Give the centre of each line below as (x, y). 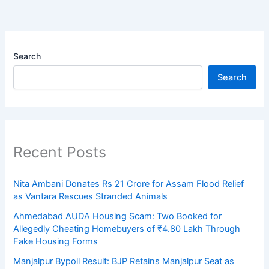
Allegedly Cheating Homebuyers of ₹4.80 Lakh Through (127, 228)
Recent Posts (60, 152)
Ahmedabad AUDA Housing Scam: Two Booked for (118, 216)
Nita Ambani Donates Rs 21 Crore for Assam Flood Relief (129, 183)
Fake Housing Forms (56, 241)
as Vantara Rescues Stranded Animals (91, 196)
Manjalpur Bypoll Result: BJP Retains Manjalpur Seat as (124, 261)
